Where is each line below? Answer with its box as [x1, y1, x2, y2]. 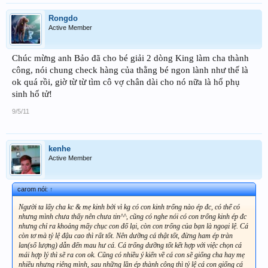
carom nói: [17, 185, 50, 193]
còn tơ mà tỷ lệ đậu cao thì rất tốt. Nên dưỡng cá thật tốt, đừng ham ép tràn [19, 232, 233, 240]
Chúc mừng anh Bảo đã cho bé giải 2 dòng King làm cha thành [12, 53, 249, 63]
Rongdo [48, 14, 78, 23]
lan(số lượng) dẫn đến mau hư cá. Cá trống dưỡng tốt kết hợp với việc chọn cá [19, 241, 242, 250]
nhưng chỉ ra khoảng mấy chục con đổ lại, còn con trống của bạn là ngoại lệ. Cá [19, 222, 248, 231]
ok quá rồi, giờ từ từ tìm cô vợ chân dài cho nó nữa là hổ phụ [12, 77, 240, 87]
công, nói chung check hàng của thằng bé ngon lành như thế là [12, 65, 248, 75]
